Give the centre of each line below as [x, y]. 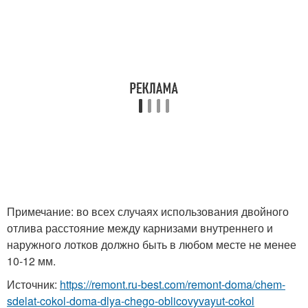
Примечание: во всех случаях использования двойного [148, 211]
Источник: [33, 284]
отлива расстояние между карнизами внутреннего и [140, 228]
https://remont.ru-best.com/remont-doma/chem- [173, 284]
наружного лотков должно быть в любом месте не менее [152, 244]
